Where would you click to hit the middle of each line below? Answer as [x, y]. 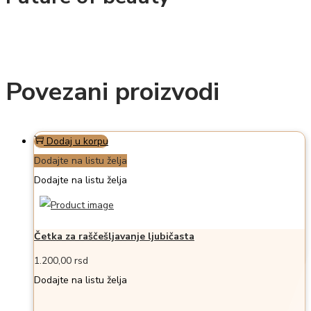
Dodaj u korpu [77, 142]
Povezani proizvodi [112, 92]
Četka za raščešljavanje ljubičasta [114, 237]
